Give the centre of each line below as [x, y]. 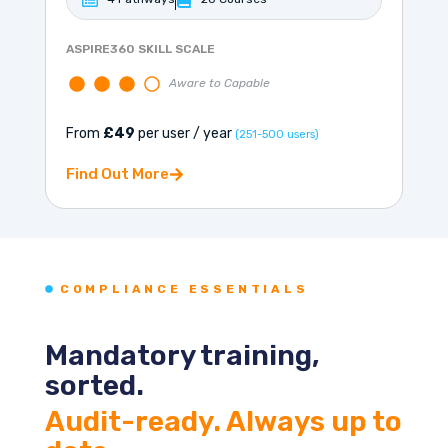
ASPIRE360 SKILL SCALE [140, 49]
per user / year [184, 134]
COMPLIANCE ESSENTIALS [184, 289]
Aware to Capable [219, 83]
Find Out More [117, 174]
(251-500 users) [276, 135]
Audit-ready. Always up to [223, 422]
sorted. [94, 386]
